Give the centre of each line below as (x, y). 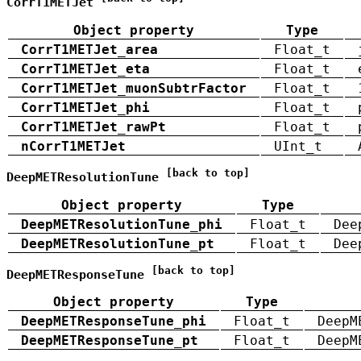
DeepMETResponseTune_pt (110, 341)
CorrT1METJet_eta (85, 68)
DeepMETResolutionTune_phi (122, 224)
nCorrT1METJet (73, 146)
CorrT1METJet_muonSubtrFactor (134, 88)
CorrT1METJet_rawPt (93, 127)
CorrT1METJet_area (89, 49)
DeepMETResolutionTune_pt (118, 243)
